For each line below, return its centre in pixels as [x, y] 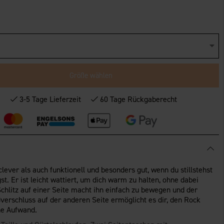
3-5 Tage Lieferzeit [50, 99]
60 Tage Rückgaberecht [139, 99]
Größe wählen [91, 75]
